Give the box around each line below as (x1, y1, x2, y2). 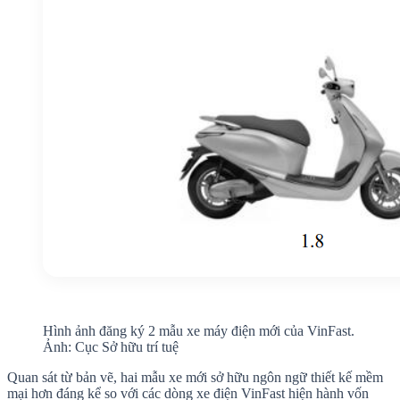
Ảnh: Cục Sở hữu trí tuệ (43, 338, 179, 354)
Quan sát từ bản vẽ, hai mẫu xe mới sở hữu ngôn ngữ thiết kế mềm (7, 369, 383, 385)
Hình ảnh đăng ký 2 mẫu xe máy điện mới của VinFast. (43, 322, 354, 338)
